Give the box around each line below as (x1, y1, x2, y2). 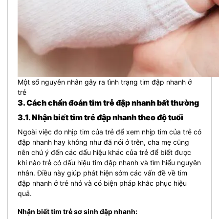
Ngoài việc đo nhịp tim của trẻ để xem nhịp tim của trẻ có (18, 127, 201, 136)
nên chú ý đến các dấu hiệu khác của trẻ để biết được (18, 148, 191, 156)
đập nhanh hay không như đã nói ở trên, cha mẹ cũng (18, 137, 189, 146)
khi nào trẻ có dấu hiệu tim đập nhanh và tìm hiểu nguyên (18, 158, 201, 167)
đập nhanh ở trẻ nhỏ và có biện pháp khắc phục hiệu (18, 178, 187, 187)
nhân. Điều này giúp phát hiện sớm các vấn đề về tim (18, 168, 187, 177)
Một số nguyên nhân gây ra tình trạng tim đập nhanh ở (18, 77, 192, 86)
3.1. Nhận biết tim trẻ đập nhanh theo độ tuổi (18, 112, 183, 122)
